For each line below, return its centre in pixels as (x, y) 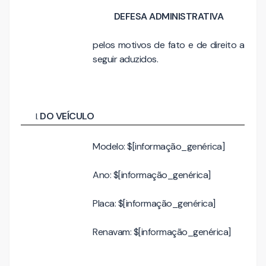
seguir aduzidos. (125, 59)
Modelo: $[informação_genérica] (159, 146)
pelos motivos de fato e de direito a (169, 45)
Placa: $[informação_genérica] (154, 203)
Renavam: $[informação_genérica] (162, 232)
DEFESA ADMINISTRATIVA (169, 16)
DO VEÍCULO (67, 116)
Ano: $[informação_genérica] (152, 175)
